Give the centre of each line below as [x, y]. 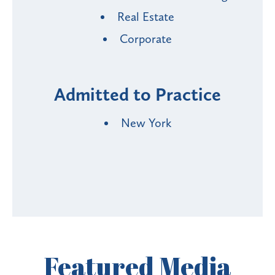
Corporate [146, 39]
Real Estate [146, 17]
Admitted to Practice [137, 95]
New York [146, 123]
